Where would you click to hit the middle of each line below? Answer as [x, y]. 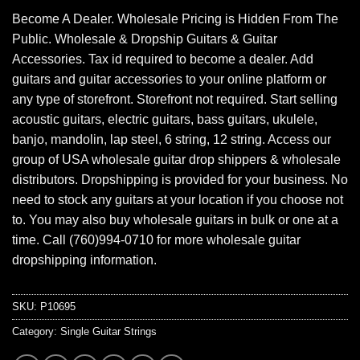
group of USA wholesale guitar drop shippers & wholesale [176, 160]
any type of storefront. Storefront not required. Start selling [175, 100]
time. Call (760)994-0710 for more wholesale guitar [156, 240]
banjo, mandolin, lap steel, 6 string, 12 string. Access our [172, 140]
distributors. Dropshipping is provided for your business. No [180, 180]
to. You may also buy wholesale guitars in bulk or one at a [175, 220]
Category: [36, 332]
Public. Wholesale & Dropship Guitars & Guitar [145, 39]
